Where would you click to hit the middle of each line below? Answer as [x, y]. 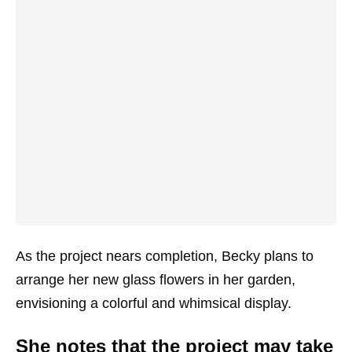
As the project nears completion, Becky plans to [165, 257]
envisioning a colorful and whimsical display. [154, 304]
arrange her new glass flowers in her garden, [156, 280]
